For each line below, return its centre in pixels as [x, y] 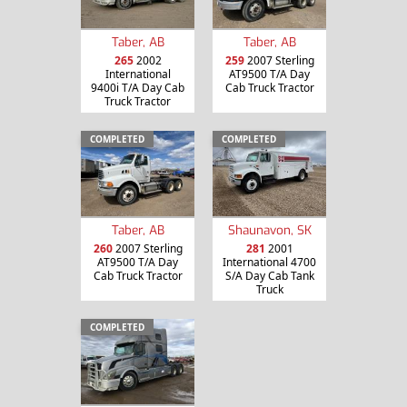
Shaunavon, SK [269, 230]
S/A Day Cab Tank [269, 276]
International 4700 [269, 263]
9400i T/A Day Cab [138, 88]
